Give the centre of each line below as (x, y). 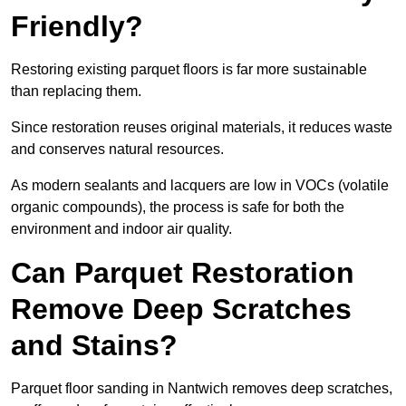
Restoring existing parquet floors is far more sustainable (189, 70)
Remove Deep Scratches (181, 309)
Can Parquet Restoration (183, 273)
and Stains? (94, 346)
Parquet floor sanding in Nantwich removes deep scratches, (202, 389)
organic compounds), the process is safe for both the (178, 208)
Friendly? (77, 27)
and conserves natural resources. (117, 150)
